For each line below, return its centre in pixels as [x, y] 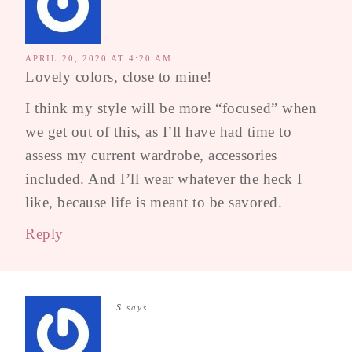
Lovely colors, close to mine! [119, 76]
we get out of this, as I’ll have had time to [158, 131]
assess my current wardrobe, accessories [151, 155]
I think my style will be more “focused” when [171, 108]
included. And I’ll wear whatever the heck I [164, 178]
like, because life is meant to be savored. [154, 202]
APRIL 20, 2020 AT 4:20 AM [99, 58]
